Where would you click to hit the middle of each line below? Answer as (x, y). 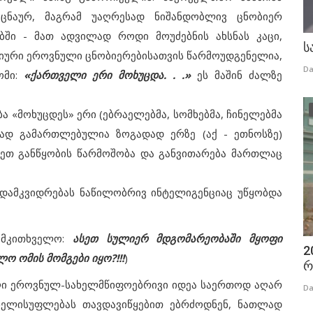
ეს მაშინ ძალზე (240, 75)
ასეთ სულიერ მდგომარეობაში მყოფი (177, 238)
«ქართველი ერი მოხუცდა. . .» (110, 75)
